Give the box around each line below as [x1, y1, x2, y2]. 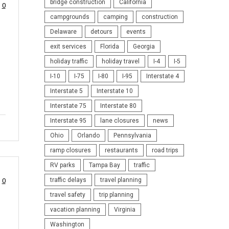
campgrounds [50, 13, 89, 20]
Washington [50, 220, 84, 228]
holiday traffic [50, 57, 88, 65]
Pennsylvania [113, 131, 151, 139]
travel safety [50, 191, 85, 198]
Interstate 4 [146, 72, 179, 80]
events [126, 28, 146, 35]
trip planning [99, 191, 133, 198]
